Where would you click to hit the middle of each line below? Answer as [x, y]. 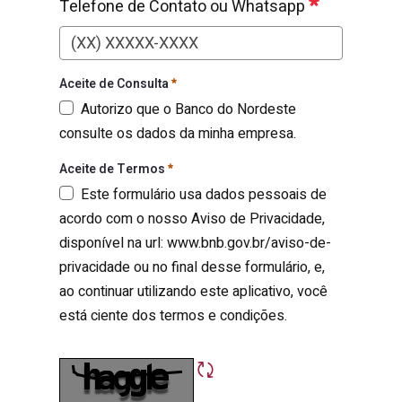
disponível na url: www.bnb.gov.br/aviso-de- [195, 243]
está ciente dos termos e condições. [173, 316]
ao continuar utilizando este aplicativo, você [193, 292]
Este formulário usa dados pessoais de [204, 195]
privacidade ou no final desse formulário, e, [192, 267]
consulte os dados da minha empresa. [178, 134]
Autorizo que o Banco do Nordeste [188, 109]
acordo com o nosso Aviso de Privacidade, [192, 219]
